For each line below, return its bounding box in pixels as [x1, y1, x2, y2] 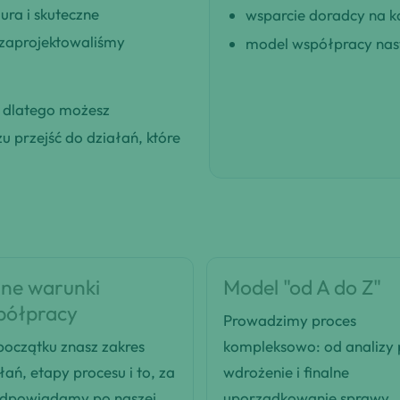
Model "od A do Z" [223, 274, 381, 301]
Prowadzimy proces [223, 311, 356, 330]
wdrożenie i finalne [223, 362, 349, 382]
